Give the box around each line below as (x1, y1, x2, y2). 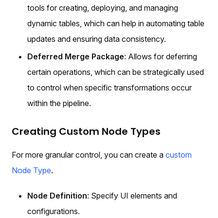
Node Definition (27, 190, 87, 200)
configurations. (27, 206, 80, 216)
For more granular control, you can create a (12, 149, 165, 160)
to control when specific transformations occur (27, 82, 192, 92)
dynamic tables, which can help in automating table (27, 18, 204, 28)
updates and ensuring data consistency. (27, 34, 166, 44)
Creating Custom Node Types (12, 124, 161, 138)
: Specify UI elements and (87, 190, 177, 200)
